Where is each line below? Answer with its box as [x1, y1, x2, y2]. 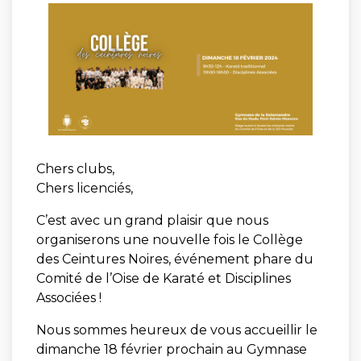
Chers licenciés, [36, 180, 133, 196]
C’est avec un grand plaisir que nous [36, 213, 268, 228]
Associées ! [36, 290, 102, 305]
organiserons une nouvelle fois [36, 232, 238, 247]
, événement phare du [168, 251, 313, 267]
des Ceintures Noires [36, 251, 168, 267]
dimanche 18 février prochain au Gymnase [36, 342, 307, 357]
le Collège [238, 232, 303, 247]
